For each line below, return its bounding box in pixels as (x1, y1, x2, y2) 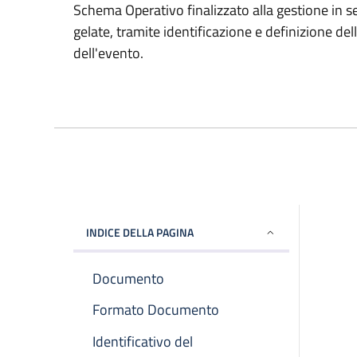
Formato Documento (92, 299, 219, 321)
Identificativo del (92, 330, 193, 352)
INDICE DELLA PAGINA (86, 223, 194, 241)
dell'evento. (73, 41, 143, 64)
